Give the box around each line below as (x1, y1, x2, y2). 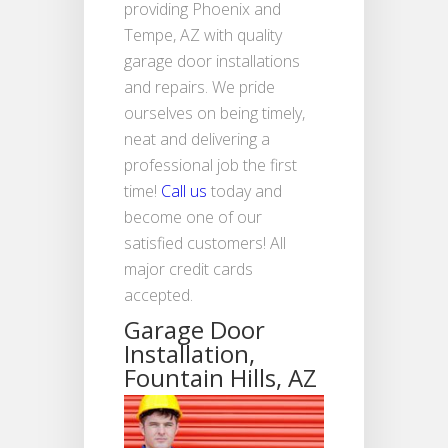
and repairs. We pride (124, 76, 275, 99)
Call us (161, 180, 207, 203)
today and (207, 180, 282, 203)
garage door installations (124, 50, 300, 73)
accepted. (124, 284, 193, 307)
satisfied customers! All (124, 232, 286, 255)
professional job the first (124, 154, 297, 177)
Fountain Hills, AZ (124, 361, 317, 395)
